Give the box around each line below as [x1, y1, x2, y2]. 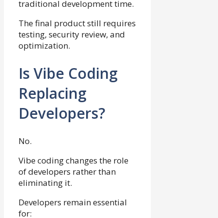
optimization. [18, 40, 70, 52]
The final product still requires [18, 18, 136, 29]
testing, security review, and [18, 29, 125, 40]
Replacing [18, 83, 87, 104]
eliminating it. [18, 177, 72, 188]
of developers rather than [18, 165, 116, 177]
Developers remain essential [18, 196, 127, 208]
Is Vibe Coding [18, 63, 118, 84]
